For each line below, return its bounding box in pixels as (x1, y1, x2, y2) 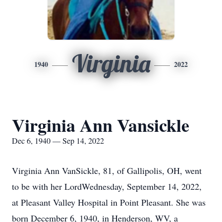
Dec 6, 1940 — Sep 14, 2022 (12, 135, 104, 146)
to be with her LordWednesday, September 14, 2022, (12, 180, 202, 192)
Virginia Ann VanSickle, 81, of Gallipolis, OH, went (12, 165, 202, 176)
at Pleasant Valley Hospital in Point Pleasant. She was (12, 196, 206, 208)
